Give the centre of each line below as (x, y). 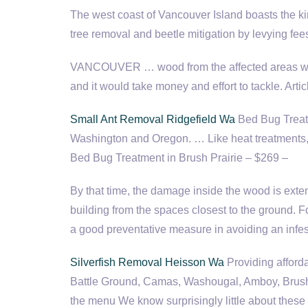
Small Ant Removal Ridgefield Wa (153, 119)
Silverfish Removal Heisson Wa (147, 262)
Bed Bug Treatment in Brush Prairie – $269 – (179, 158)
